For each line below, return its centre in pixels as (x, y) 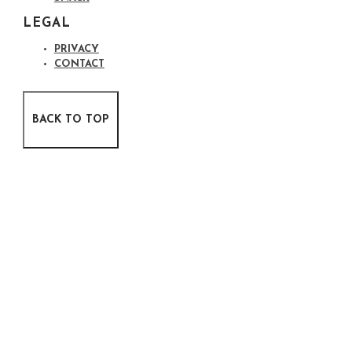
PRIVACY (76, 49)
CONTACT (79, 64)
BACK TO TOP (70, 120)
